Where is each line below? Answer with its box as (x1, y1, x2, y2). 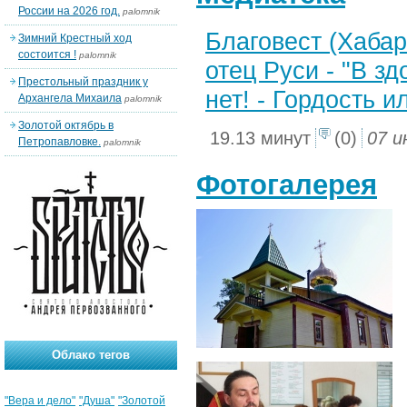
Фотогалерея (196, 169, 377, 201)
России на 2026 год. (18, 5, 120, 17)
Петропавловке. (18, 135, 101, 148)
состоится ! (18, 48, 76, 61)
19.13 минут (210, 128, 311, 148)
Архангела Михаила (18, 92, 122, 104)
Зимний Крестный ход (18, 32, 132, 45)
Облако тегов (52, 348, 130, 362)
